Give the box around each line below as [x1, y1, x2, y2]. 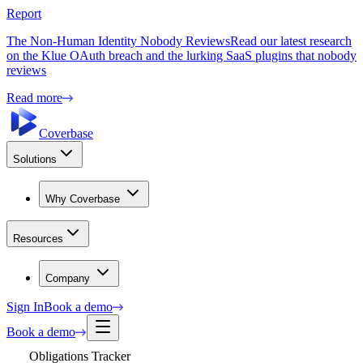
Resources [13, 233, 63, 245]
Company [45, 272, 90, 284]
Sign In [6, 300, 44, 314]
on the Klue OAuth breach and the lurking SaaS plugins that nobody [6, 49, 357, 62]
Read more [6, 91, 62, 105]
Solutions [13, 153, 57, 165]
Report [6, 6, 41, 20]
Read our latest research [230, 34, 352, 48]
